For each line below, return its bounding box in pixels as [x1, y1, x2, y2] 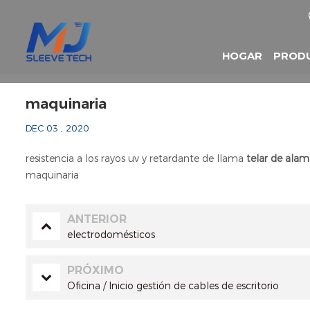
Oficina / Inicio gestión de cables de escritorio [67, 280, 279, 292]
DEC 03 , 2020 [26, 122, 89, 134]
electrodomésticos [67, 228, 155, 241]
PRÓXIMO [67, 264, 124, 277]
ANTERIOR [67, 212, 127, 226]
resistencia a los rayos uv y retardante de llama [26, 152, 244, 165]
